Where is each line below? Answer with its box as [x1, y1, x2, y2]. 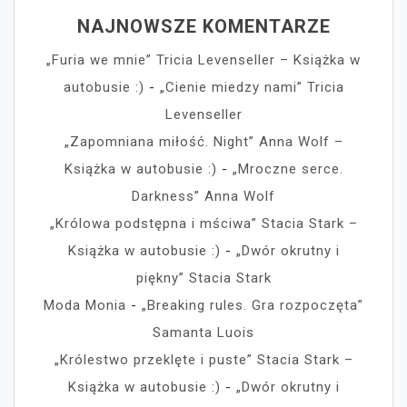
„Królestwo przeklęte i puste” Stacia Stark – [54, 352, 353, 369]
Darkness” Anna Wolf [132, 188, 275, 205]
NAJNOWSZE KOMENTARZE [76, 15, 331, 38]
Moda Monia [44, 297, 126, 314]
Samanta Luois [153, 324, 254, 342]
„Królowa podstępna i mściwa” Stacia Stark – [49, 215, 358, 233]
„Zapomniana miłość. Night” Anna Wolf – [64, 134, 343, 151]
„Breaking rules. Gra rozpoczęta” [142, 297, 363, 314]
